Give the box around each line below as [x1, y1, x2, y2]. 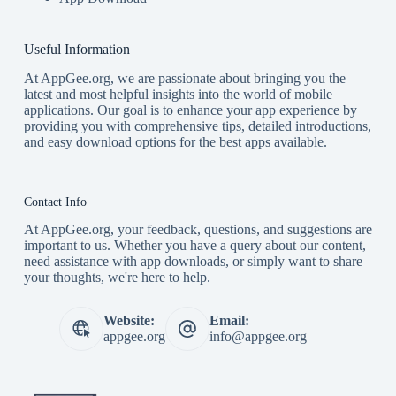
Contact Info [23, 194, 87, 209]
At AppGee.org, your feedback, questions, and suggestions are [23, 221, 372, 237]
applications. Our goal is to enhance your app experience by [23, 102, 357, 118]
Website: [103, 312, 155, 328]
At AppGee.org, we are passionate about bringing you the [23, 70, 346, 86]
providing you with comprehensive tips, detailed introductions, [23, 118, 371, 133]
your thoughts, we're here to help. [23, 269, 210, 285]
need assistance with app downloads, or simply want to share [23, 253, 362, 269]
